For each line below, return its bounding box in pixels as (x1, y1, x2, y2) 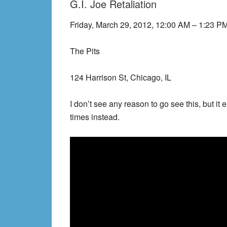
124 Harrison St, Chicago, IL (70, 71, 171, 83)
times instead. (70, 111, 120, 123)
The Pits (70, 45, 100, 57)
